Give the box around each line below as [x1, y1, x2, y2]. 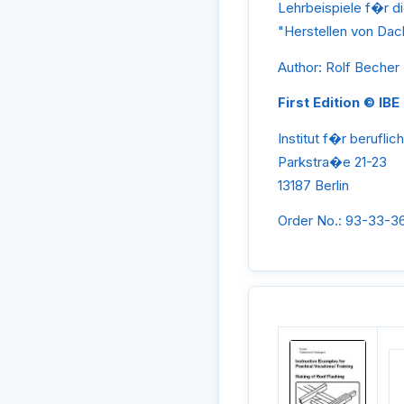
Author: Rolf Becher [278, 58, 399, 76]
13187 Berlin [278, 176, 349, 194]
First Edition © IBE [278, 94, 399, 112]
